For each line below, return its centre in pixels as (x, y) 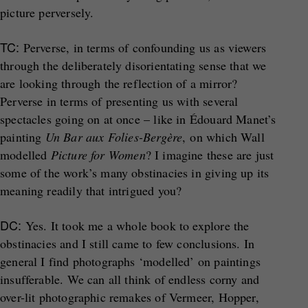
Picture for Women (98, 155)
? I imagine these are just (210, 155)
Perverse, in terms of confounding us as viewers (143, 47)
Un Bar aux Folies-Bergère (114, 137)
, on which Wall (223, 137)
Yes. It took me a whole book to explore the (135, 225)
